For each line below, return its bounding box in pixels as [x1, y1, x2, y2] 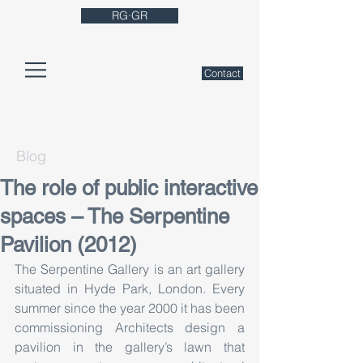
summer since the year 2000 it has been [15, 300, 245, 316]
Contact [204, 67, 241, 79]
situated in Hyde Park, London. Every [15, 280, 245, 297]
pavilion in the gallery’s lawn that [15, 339, 245, 355]
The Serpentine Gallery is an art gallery [15, 261, 245, 277]
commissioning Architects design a [15, 319, 245, 335]
